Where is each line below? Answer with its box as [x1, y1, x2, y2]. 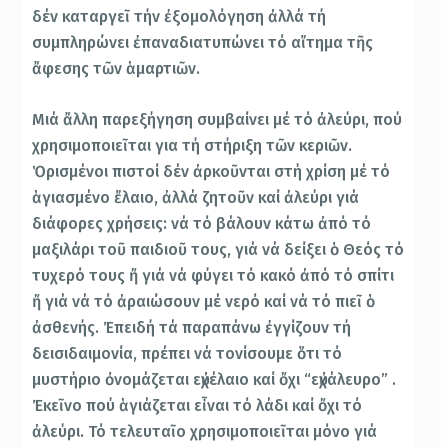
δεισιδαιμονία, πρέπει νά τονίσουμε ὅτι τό [32, 344, 343, 364]
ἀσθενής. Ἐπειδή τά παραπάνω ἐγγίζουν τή [32, 318, 352, 338]
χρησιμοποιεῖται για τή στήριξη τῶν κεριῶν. [32, 136, 353, 156]
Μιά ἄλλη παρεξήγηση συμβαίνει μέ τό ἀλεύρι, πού [32, 110, 403, 130]
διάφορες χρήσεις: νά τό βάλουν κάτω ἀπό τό [32, 214, 372, 234]
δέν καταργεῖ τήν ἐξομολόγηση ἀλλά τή [32, 6, 327, 26]
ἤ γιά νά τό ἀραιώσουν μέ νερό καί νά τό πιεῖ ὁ [32, 292, 376, 312]
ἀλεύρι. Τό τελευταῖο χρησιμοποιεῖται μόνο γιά [32, 422, 378, 442]
